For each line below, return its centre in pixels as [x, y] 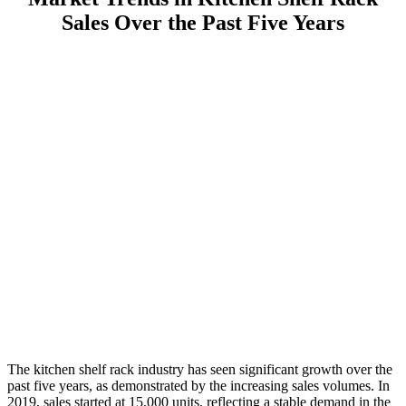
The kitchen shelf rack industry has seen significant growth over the [200, 369]
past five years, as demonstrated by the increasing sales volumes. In [198, 385]
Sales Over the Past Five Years [203, 22]
